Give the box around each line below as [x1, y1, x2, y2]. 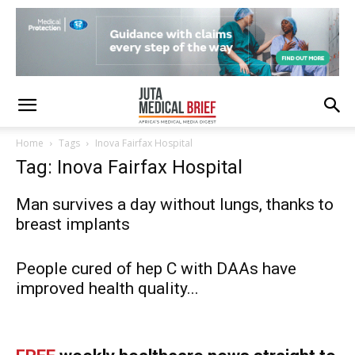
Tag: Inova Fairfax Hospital [16, 156, 242, 178]
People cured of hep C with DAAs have [16, 259, 296, 278]
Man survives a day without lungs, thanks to [16, 195, 334, 214]
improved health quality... [16, 279, 199, 298]
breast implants [16, 215, 130, 234]
